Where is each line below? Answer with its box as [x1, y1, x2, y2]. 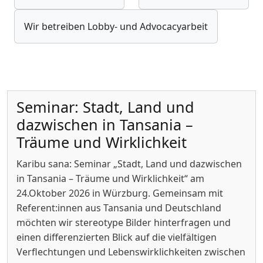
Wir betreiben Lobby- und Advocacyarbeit [24, 19, 208, 33]
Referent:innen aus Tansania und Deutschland [16, 201, 221, 215]
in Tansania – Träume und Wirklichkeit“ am [16, 172, 204, 186]
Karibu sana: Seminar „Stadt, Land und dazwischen [16, 157, 242, 171]
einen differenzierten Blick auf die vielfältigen [16, 231, 217, 244]
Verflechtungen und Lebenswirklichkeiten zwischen [16, 245, 245, 259]
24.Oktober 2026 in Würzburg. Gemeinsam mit [16, 187, 223, 200]
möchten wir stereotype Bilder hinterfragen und [16, 216, 231, 230]
